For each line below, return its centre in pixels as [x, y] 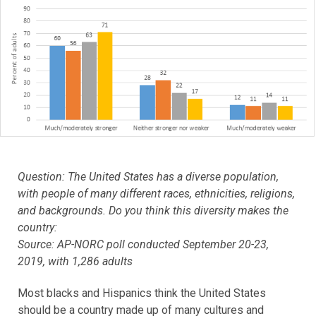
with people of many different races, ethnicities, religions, [156, 194]
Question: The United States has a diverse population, [148, 177]
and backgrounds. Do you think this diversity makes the [153, 211]
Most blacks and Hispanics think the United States [142, 293]
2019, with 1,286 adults [75, 262]
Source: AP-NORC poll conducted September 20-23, [143, 245]
